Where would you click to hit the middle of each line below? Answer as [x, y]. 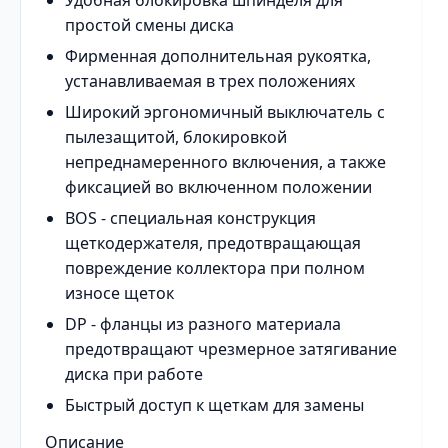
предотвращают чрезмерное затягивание [231, 349]
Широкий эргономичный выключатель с [225, 112]
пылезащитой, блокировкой [176, 137]
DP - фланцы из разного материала [203, 324]
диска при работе [134, 374]
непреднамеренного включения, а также [225, 162]
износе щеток [119, 293]
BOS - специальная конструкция [190, 218]
